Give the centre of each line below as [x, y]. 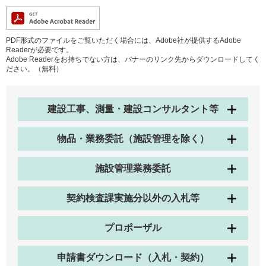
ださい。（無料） [34, 69]
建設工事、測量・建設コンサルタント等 [133, 109]
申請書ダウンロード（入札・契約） [133, 258]
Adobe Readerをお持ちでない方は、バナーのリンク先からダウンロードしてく [133, 60]
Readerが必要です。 [39, 50]
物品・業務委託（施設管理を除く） [133, 139]
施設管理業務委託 [133, 169]
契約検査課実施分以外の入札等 [133, 198]
